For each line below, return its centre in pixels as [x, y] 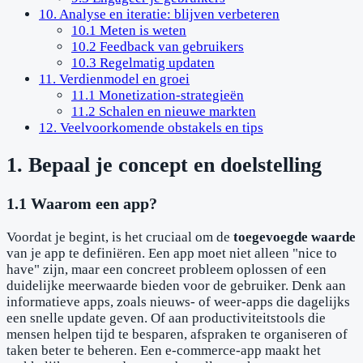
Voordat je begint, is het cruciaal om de [120, 237]
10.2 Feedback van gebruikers [158, 46]
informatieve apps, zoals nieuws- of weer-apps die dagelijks [178, 301]
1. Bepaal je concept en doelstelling [164, 164]
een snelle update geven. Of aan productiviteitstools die [166, 318]
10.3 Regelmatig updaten [143, 62]
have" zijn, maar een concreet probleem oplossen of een [167, 269]
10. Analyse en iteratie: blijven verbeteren [159, 14]
